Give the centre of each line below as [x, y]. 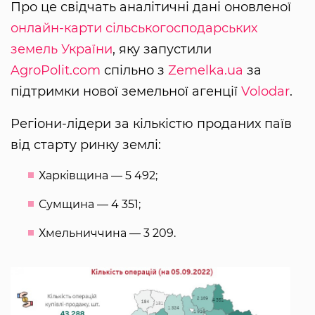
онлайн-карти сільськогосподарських [134, 28]
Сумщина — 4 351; [90, 205]
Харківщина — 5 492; [98, 176]
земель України [62, 50]
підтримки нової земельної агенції [126, 92]
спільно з [134, 71]
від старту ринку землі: [86, 145]
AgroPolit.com [56, 71]
